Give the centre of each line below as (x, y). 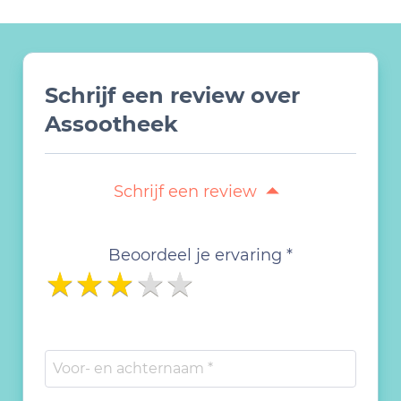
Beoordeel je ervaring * (200, 255)
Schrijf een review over (172, 95)
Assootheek (111, 124)
